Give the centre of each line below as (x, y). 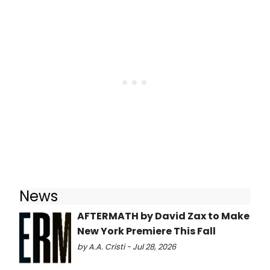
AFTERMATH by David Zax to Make (163, 216)
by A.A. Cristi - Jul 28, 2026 (127, 247)
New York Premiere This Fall (146, 231)
